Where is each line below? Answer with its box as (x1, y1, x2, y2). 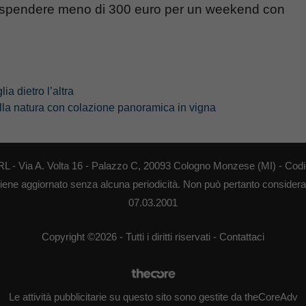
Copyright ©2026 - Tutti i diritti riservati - (42, 230, 219, 242)
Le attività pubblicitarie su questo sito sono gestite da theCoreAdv (8, 290, 298, 303)
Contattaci (219, 230, 264, 242)
